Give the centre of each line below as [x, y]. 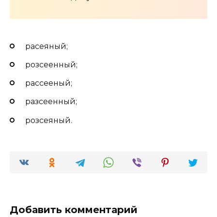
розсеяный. [49, 120]
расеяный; [46, 46]
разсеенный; [51, 102]
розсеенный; [51, 65]
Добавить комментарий [74, 209]
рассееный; [49, 83]
